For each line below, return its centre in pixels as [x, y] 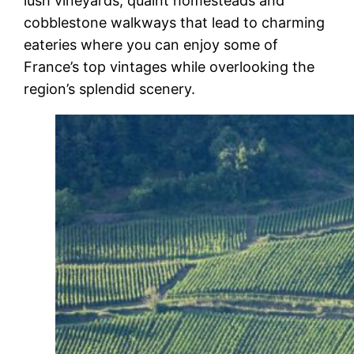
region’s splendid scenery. [110, 88]
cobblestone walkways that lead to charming [175, 22]
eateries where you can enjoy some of [151, 44]
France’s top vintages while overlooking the [169, 66]
